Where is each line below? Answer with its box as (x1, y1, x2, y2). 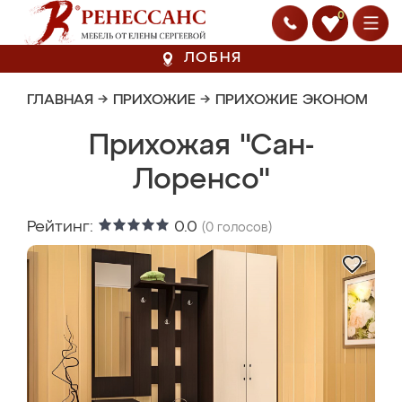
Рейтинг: (27, 219, 98, 235)
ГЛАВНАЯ (27, 93, 93, 108)
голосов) (214, 222, 272, 234)
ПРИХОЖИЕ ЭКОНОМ (215, 93, 368, 108)
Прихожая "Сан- (88, 132, 314, 161)
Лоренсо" (132, 166, 270, 195)
